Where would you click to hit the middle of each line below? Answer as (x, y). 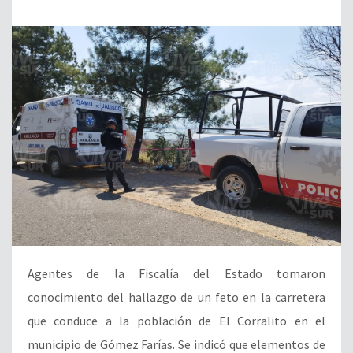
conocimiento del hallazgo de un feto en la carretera (176, 297)
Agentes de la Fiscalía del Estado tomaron (176, 273)
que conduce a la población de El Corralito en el (176, 320)
